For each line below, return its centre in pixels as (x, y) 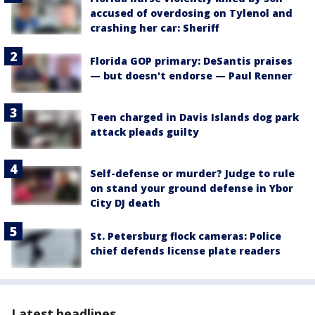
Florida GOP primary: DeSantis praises (191, 60)
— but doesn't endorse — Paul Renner (191, 75)
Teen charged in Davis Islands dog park (194, 117)
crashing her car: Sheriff (155, 27)
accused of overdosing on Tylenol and (191, 13)
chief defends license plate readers (185, 251)
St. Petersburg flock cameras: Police (186, 236)
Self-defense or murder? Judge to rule (192, 174)
